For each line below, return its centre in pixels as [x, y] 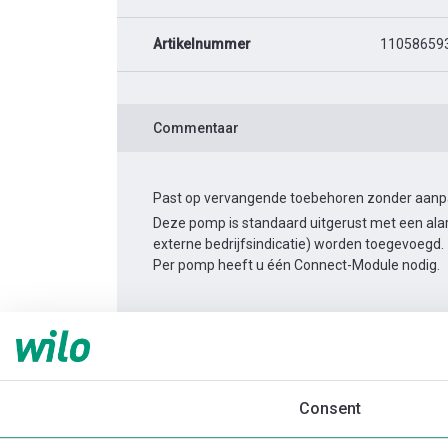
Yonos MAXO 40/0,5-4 [349, 339]
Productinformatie [215, 339]
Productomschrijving [222, 390]
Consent [329, 408]
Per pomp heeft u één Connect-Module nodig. [296, 264]
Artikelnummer [202, 43]
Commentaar [196, 127]
